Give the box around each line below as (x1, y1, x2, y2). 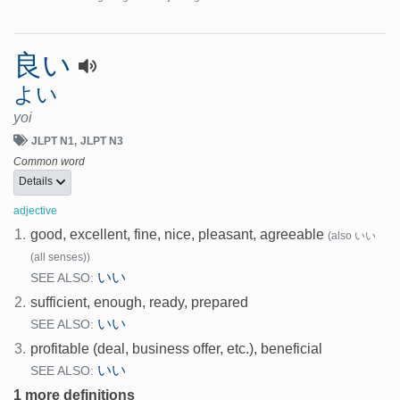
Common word (13, 154, 85, 168)
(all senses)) (30, 250, 91, 263)
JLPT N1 (31, 134, 74, 147)
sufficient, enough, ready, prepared (30, 294, 249, 310)
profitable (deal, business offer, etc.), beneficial (30, 340, 323, 356)
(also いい (328, 229, 377, 242)
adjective (13, 204, 57, 217)
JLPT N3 (80, 134, 123, 147)
